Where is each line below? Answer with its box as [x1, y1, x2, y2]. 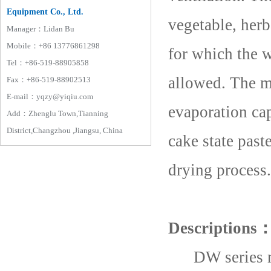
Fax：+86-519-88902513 [7, 74, 91, 84]
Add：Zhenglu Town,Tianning [7, 108, 108, 118]
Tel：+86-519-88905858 [7, 57, 89, 67]
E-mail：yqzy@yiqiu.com [7, 91, 93, 101]
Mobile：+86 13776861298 [7, 41, 100, 50]
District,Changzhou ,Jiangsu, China [7, 125, 123, 135]
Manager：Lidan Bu [7, 24, 74, 33]
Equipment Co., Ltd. [7, 7, 83, 16]
